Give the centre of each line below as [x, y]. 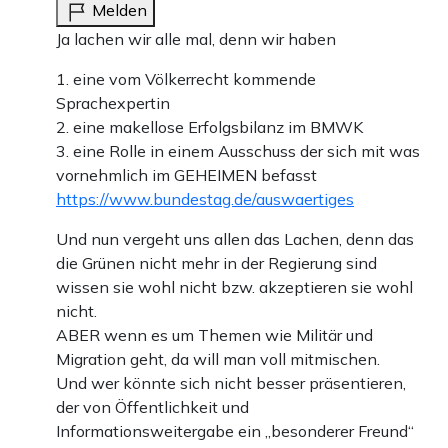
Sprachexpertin [113, 103]
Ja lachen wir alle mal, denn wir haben [196, 39]
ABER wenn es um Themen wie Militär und [214, 335]
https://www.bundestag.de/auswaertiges [205, 199]
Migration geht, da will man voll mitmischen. [218, 359]
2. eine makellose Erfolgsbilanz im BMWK [209, 127]
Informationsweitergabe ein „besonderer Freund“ [235, 431]
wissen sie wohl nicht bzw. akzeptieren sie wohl [234, 287]
